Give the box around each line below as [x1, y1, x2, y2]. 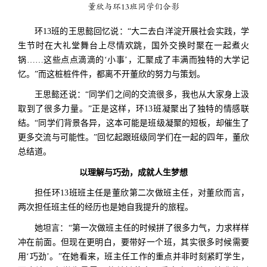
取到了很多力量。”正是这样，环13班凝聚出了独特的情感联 [18, 104, 249, 114]
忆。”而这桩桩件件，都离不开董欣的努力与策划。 [18, 69, 205, 79]
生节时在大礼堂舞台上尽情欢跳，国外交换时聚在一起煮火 [18, 41, 249, 50]
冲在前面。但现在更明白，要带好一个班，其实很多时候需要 [18, 237, 249, 247]
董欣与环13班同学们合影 [88, 2, 179, 12]
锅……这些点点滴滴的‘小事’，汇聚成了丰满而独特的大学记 [18, 55, 249, 64]
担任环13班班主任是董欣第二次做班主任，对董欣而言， [35, 188, 249, 198]
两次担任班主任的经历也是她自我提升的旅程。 [18, 203, 193, 212]
